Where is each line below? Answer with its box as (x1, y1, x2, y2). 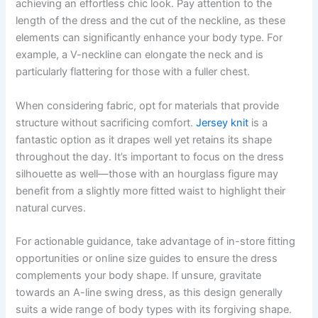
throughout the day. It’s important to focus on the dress (16, 150, 285, 163)
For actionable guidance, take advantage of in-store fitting (16, 235, 296, 248)
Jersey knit (196, 116, 249, 129)
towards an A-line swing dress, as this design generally (16, 286, 283, 300)
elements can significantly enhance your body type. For (16, 31, 283, 45)
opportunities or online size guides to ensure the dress (16, 252, 278, 265)
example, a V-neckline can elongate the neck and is (16, 48, 264, 62)
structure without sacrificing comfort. (16, 116, 197, 129)
